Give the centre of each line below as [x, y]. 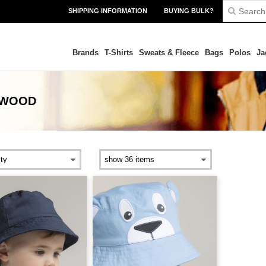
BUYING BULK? [189, 11]
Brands [85, 53]
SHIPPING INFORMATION [108, 11]
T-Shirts [118, 53]
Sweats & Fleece [169, 53]
